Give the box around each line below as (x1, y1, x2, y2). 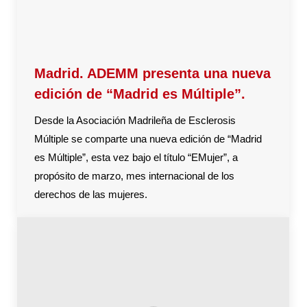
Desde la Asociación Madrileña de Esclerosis (34, 114, 236, 127)
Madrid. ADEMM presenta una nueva (34, 66, 271, 82)
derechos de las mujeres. (34, 188, 147, 201)
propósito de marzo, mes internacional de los (34, 170, 234, 182)
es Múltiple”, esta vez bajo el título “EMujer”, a (34, 151, 238, 164)
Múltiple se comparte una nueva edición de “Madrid (34, 133, 262, 145)
